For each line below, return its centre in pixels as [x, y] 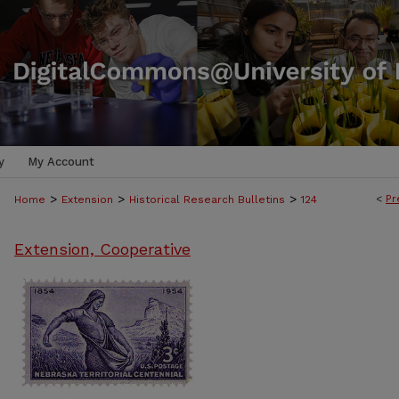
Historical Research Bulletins [207, 199]
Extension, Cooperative [102, 249]
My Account [61, 162]
